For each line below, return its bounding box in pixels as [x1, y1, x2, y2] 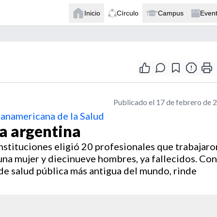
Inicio [84, 9, 100, 17]
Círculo [117, 9, 139, 17]
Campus [158, 9, 184, 17]
